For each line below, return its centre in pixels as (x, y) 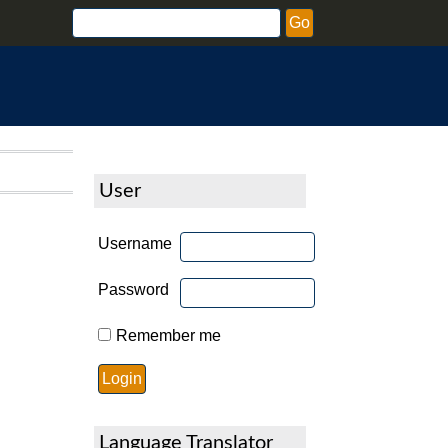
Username (135, 243)
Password (133, 289)
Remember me (168, 335)
